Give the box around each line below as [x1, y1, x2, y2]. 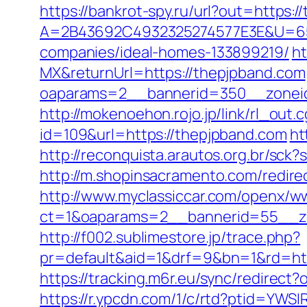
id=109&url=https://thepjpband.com [40, 124, 287, 145]
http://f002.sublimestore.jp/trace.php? [40, 227, 301, 247]
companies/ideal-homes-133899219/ [40, 42, 289, 62]
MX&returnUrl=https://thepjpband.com [40, 62, 306, 83]
